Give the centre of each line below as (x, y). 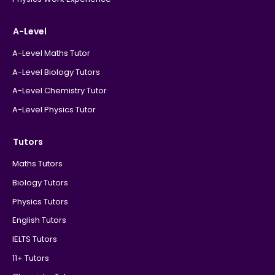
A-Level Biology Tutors (56, 72)
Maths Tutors (37, 164)
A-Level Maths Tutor (51, 53)
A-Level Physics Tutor (54, 110)
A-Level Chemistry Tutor (59, 91)
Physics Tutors (40, 201)
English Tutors (39, 220)
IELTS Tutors (34, 239)
